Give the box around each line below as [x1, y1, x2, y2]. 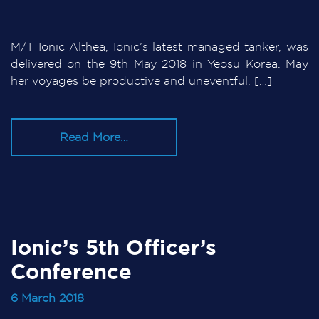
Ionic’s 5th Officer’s [11, 236, 216, 260]
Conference [11, 260, 132, 284]
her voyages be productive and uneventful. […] [11, 74, 272, 87]
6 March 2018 [11, 292, 84, 305]
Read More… [59, 130, 128, 143]
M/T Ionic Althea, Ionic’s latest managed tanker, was [11, 40, 308, 53]
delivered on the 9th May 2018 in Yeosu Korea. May [11, 57, 308, 70]
